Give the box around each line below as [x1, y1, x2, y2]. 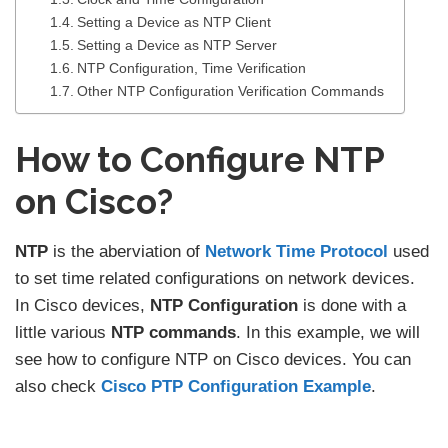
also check [15, 377, 101, 397]
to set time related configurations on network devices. [15, 269, 415, 289]
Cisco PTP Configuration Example [101, 377, 371, 397]
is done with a [298, 296, 406, 316]
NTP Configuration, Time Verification [76, 61, 306, 77]
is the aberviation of [48, 242, 205, 262]
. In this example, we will [236, 323, 420, 343]
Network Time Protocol [205, 242, 388, 262]
